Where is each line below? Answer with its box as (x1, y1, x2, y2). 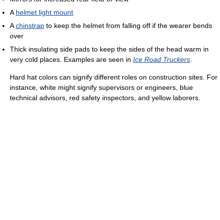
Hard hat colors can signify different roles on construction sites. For (10, 73, 218, 81)
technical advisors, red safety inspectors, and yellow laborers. (10, 93, 200, 102)
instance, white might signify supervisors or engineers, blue (10, 83, 193, 91)
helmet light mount (16, 8, 73, 16)
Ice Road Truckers (133, 55, 190, 63)
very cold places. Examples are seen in (10, 55, 133, 63)
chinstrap (16, 21, 44, 29)
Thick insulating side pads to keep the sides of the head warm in (10, 45, 209, 53)
